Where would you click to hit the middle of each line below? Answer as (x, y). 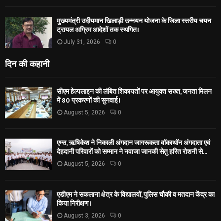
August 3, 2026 (84, 215)
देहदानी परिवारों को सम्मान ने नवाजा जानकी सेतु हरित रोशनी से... (132, 152)
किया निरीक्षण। (74, 203)
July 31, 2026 (82, 42)
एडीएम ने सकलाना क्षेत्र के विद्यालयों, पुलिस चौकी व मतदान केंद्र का (136, 194)
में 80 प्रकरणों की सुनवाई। (89, 101)
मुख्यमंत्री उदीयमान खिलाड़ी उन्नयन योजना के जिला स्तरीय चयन (134, 21)
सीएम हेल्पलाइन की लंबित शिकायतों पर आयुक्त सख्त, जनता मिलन (134, 92)
